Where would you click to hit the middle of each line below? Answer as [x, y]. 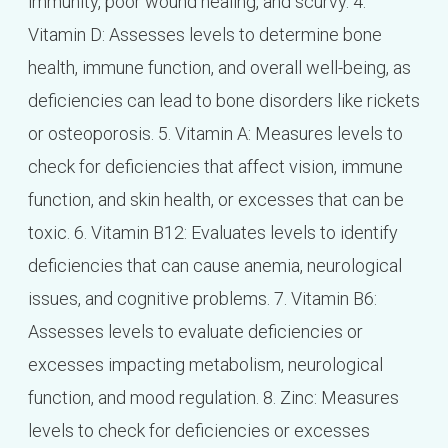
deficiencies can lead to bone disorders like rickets [223, 101]
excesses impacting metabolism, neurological [205, 365]
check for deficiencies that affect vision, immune [215, 167]
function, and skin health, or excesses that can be [215, 200]
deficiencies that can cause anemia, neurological [214, 266]
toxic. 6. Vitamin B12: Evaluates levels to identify [212, 233]
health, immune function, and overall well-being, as [219, 68]
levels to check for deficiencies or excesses [198, 431]
